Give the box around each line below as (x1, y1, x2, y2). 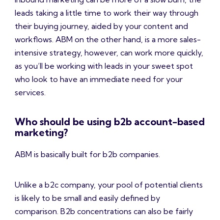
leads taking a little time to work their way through (15, 8, 198, 18)
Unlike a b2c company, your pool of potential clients (15, 180, 203, 190)
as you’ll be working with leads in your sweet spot (15, 61, 193, 71)
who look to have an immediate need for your (15, 74, 183, 84)
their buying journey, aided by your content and (15, 21, 188, 31)
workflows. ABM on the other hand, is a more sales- (15, 34, 201, 45)
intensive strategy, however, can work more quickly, (15, 48, 203, 58)
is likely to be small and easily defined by (15, 193, 160, 203)
